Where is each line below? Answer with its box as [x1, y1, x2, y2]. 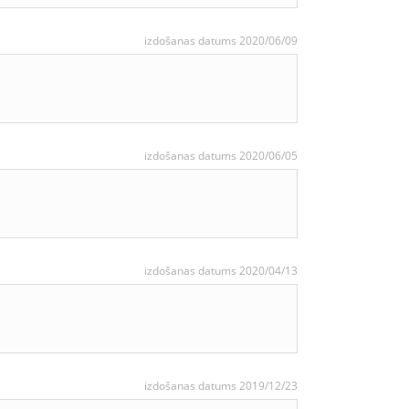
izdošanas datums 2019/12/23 [144, 378, 298, 393]
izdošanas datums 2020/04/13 [144, 263, 298, 278]
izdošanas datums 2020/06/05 [144, 148, 298, 163]
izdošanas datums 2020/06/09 [144, 33, 298, 48]
